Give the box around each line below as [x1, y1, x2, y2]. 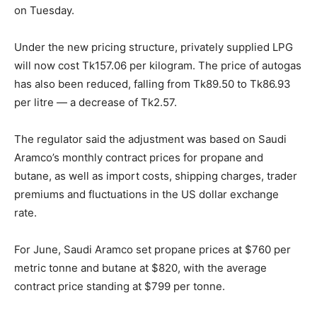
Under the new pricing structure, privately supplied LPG [14, 40, 293, 54]
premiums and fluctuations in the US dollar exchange [14, 188, 279, 202]
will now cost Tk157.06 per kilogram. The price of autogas [14, 59, 301, 73]
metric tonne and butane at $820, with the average [14, 261, 267, 275]
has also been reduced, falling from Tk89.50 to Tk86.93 [14, 77, 291, 91]
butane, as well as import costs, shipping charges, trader [14, 169, 297, 183]
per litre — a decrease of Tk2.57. [14, 96, 177, 110]
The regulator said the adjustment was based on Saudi [14, 132, 287, 146]
